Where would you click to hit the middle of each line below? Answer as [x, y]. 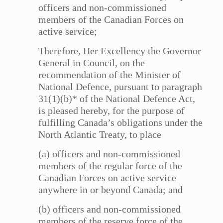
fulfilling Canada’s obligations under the [121, 123]
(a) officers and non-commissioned [110, 154]
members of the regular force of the [111, 166]
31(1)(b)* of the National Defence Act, [117, 99]
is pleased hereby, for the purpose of [112, 111]
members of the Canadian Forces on [111, 20]
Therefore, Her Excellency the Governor [120, 51]
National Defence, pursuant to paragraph [120, 87]
